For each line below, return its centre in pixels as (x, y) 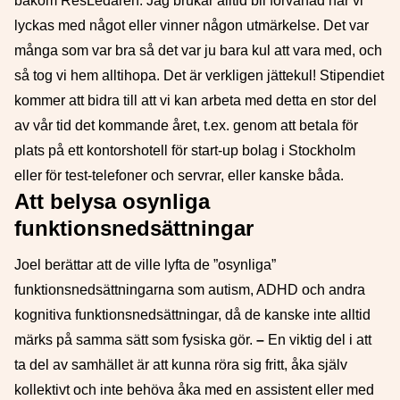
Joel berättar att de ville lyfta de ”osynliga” (145, 265)
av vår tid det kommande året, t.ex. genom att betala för (186, 125)
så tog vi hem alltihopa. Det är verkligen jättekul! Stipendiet (199, 75)
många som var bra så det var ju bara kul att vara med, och (198, 50)
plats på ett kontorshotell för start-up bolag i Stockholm (185, 150)
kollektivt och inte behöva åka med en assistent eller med (194, 390)
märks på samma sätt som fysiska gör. (135, 340)
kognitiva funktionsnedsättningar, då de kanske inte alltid (192, 315)
